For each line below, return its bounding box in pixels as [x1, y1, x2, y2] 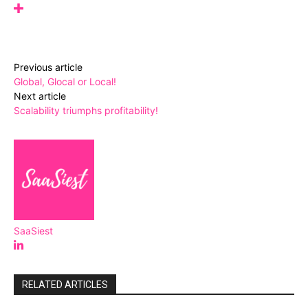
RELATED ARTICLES [22, 279, 108, 291]
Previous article [14, 61, 82, 74]
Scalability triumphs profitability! [14, 104, 158, 117]
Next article [14, 90, 66, 102]
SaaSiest [14, 225, 53, 237]
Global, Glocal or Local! [14, 76, 116, 88]
